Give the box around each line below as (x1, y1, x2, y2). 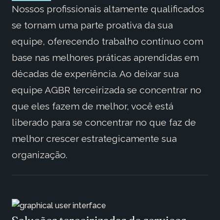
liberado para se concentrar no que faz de (12, 117, 196, 128)
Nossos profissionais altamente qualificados (12, 3, 204, 15)
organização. (12, 149, 67, 161)
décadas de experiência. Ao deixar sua (12, 68, 179, 80)
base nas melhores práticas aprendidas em (12, 52, 199, 63)
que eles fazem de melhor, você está (12, 101, 173, 112)
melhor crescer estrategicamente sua (12, 133, 177, 144)
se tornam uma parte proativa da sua (12, 20, 173, 31)
